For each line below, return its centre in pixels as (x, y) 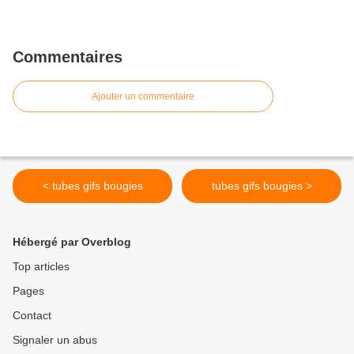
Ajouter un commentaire (143, 97)
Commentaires (68, 57)
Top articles (41, 267)
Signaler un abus (55, 340)
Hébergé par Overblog (72, 242)
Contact (32, 316)
